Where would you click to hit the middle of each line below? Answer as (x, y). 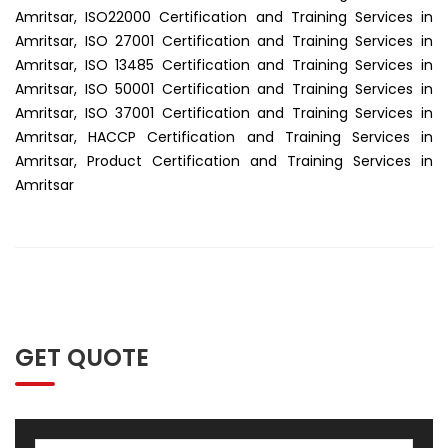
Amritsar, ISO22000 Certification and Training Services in (224, 17)
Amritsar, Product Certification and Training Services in (224, 161)
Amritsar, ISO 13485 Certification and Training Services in (224, 65)
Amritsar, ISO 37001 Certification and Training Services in (224, 113)
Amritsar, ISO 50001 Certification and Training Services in (224, 89)
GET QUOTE (82, 357)
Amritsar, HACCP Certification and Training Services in (224, 137)
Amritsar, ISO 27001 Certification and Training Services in (224, 41)
